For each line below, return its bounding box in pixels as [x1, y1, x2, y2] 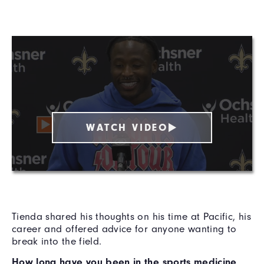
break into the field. [12, 235, 102, 247]
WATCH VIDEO [86, 121, 169, 133]
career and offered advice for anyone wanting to [12, 223, 237, 235]
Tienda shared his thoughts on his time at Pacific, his [12, 210, 251, 223]
